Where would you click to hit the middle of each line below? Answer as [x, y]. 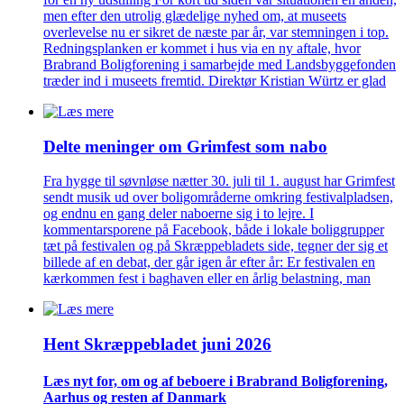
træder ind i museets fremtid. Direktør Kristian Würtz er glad [215, 80]
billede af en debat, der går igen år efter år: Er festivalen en [209, 262]
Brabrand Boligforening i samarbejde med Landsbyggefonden [220, 64]
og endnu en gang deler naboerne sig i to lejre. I [179, 214]
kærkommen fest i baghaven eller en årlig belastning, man [207, 279]
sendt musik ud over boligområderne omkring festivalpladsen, [218, 197]
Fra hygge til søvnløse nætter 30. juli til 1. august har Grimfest [219, 181]
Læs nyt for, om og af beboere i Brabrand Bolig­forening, [216, 381]
